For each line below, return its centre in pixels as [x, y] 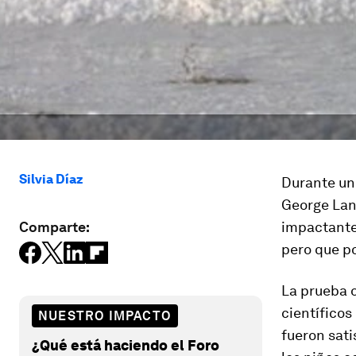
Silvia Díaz [51, 179]
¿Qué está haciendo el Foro [126, 345]
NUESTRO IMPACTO [105, 315]
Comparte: [54, 227]
